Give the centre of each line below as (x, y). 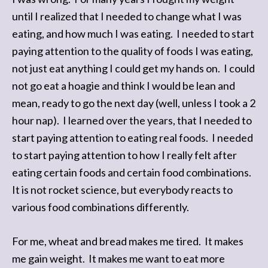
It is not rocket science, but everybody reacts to (122, 190)
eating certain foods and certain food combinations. (133, 172)
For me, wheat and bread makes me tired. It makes (128, 241)
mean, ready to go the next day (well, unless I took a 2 (134, 103)
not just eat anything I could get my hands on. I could (133, 68)
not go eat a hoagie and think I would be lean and (124, 86)
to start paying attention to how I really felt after (124, 155)
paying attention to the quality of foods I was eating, (133, 51)
